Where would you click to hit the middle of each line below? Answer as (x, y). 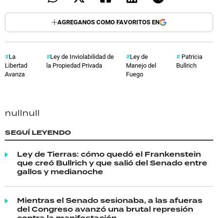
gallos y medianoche (60, 172)
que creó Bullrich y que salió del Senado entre (112, 163)
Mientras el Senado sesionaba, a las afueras (110, 201)
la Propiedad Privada (74, 65)
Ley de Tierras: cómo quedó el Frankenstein (109, 154)
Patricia (191, 56)
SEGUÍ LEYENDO (38, 132)
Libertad (16, 65)
